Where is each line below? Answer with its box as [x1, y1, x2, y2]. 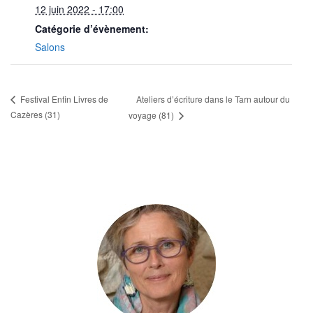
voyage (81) [128, 108, 176, 121]
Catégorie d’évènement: [35, 21, 149, 36]
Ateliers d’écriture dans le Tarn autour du [136, 92, 290, 105]
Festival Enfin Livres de [18, 93, 108, 105]
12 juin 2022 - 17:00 [35, 1, 124, 16]
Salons [35, 39, 65, 54]
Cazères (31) [10, 108, 60, 120]
